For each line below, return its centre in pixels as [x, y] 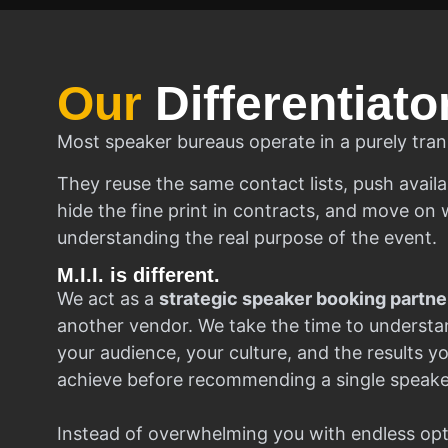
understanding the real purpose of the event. [247, 237]
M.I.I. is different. [138, 275]
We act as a [108, 299]
